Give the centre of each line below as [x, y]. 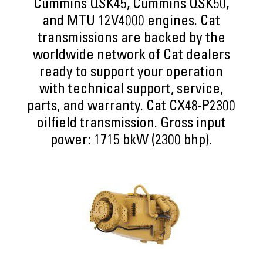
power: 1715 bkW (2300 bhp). [131, 141]
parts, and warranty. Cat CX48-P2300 [131, 107]
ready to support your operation [131, 73]
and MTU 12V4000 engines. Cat [131, 22]
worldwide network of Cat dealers [131, 56]
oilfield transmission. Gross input [131, 124]
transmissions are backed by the [131, 39]
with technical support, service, [131, 90]
